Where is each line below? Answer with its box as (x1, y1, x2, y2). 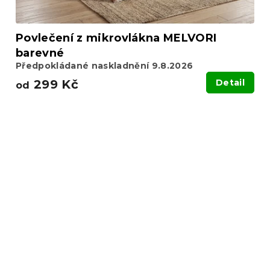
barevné (16, 46, 64, 60)
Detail (216, 77, 245, 88)
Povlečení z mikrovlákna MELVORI (16, 31, 217, 45)
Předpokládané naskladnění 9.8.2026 (16, 60, 193, 71)
